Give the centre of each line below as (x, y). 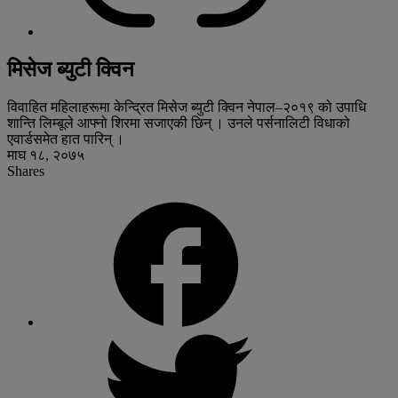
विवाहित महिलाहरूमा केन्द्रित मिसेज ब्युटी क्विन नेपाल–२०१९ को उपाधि (187, 107)
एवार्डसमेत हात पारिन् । (66, 139)
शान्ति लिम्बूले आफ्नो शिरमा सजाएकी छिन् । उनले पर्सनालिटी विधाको (179, 123)
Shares (26, 171)
